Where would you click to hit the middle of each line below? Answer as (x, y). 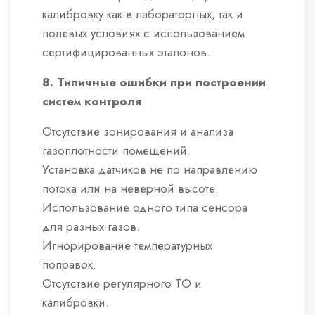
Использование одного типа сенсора (145, 208)
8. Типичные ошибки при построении (154, 83)
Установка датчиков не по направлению (150, 170)
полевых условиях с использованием (143, 33)
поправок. (69, 265)
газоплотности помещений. (116, 151)
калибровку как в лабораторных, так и (143, 14)
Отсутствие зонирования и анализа (138, 132)
